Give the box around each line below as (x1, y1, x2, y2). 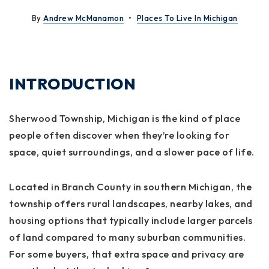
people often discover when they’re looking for (9, 129, 229, 141)
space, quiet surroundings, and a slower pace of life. (9, 146, 255, 158)
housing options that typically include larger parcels (9, 214, 253, 226)
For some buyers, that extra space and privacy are (9, 248, 244, 260)
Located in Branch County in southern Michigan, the (9, 181, 252, 193)
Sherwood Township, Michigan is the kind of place (9, 112, 240, 124)
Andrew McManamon (43, 13, 124, 23)
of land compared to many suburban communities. (9, 231, 246, 243)
